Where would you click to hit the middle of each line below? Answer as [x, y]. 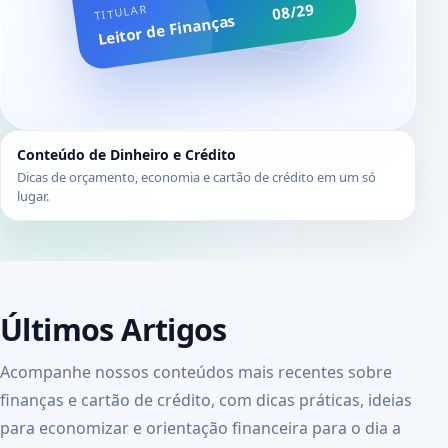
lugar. [33, 196]
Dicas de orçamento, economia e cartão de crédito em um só [196, 177]
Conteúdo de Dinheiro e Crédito [126, 154]
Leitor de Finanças [166, 29]
